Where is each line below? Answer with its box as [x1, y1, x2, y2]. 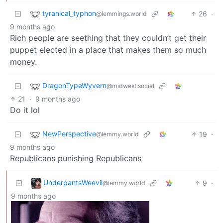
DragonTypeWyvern [42, 81, 107, 90]
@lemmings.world [96, 9, 147, 17]
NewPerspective [42, 129, 96, 138]
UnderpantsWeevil [43, 178, 103, 187]
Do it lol [10, 105, 40, 115]
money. [10, 56, 37, 67]
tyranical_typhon [42, 8, 96, 17]
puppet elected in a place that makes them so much [10, 44, 206, 55]
